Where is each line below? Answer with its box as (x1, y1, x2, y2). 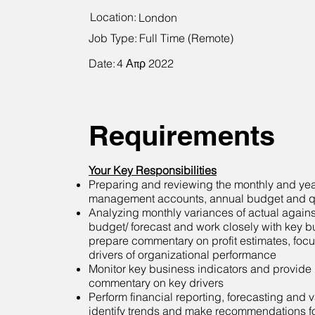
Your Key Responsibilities (89, 163, 217, 177)
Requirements (89, 119, 275, 152)
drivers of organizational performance (89, 247, 276, 262)
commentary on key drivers (89, 276, 224, 290)
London (139, 11, 177, 25)
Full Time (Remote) (139, 31, 233, 45)
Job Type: (89, 31, 137, 45)
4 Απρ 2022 (117, 56, 174, 70)
